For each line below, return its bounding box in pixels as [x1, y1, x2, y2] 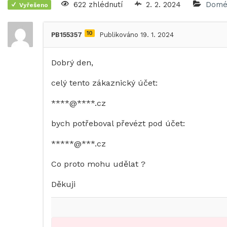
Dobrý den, [51, 58, 93, 68]
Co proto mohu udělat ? [51, 159, 145, 169]
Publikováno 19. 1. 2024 [99, 31, 174, 39]
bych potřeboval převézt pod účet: [51, 119, 185, 129]
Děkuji [51, 179, 75, 190]
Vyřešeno [19, 1, 48, 9]
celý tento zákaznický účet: [51, 78, 158, 88]
